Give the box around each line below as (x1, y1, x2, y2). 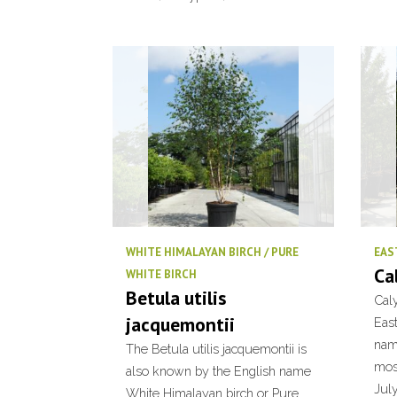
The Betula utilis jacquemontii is (126, 341, 307, 356)
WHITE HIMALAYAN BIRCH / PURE (126, 245, 299, 260)
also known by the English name (126, 363, 311, 378)
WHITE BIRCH (126, 267, 197, 282)
